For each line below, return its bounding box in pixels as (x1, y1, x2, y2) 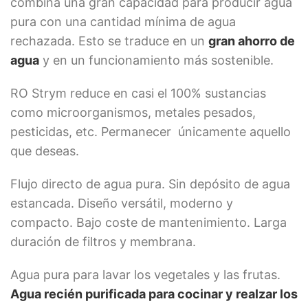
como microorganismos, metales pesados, (10, 105, 256, 120)
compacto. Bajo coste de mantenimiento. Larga (10, 215, 287, 230)
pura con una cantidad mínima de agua (10, 14, 236, 29)
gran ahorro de (208, 34, 295, 48)
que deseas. (10, 144, 79, 158)
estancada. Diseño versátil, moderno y (10, 196, 233, 210)
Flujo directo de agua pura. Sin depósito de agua (10, 177, 290, 191)
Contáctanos (106, 278, 168, 293)
